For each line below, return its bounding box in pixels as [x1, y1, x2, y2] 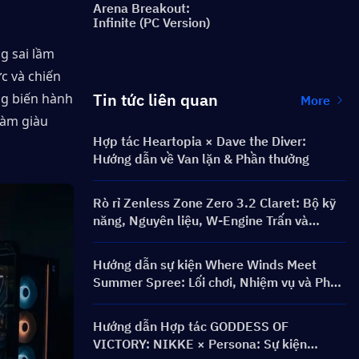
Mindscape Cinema [93, 230, 204, 246]
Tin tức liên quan [93, 89, 218, 111]
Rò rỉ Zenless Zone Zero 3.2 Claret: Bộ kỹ [93, 195, 336, 211]
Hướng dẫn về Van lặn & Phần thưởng [93, 151, 309, 167]
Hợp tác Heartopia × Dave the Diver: [93, 133, 306, 149]
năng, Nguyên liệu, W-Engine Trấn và [93, 212, 309, 228]
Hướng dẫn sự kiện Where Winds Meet [93, 256, 317, 272]
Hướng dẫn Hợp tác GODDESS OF [93, 318, 288, 334]
